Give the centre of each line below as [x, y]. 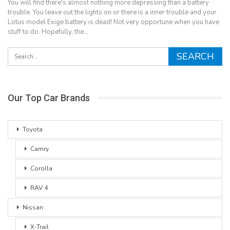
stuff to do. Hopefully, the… [48, 32]
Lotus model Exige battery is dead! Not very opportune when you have [113, 22]
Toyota [33, 129]
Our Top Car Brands [49, 98]
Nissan [33, 207]
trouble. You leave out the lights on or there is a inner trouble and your [112, 12]
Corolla [41, 168]
